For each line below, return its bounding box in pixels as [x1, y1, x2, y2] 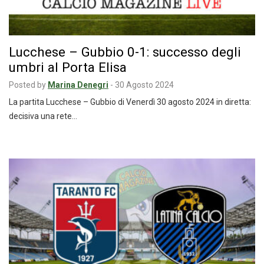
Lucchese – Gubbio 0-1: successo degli [9, 44, 241, 60]
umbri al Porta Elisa [9, 59, 127, 75]
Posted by [9, 80, 46, 90]
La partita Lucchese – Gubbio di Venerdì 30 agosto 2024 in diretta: [9, 97, 251, 107]
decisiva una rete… [9, 111, 77, 121]
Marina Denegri [48, 80, 108, 90]
